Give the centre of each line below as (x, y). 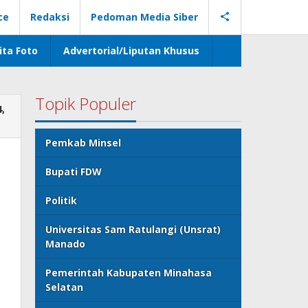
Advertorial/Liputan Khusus (131, 51)
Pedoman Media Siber (144, 17)
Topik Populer (86, 103)
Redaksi (50, 17)
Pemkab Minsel (84, 143)
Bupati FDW (74, 172)
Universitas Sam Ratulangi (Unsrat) (133, 229)
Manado (66, 244)
